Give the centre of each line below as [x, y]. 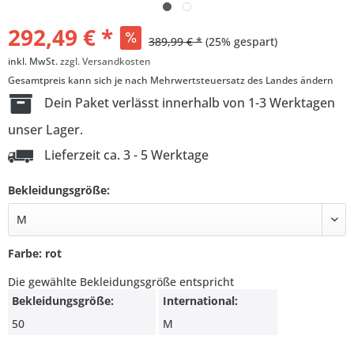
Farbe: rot [35, 254]
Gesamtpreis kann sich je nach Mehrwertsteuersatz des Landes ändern [171, 80]
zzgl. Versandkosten [105, 61]
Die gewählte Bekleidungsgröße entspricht [121, 282]
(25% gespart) [241, 41]
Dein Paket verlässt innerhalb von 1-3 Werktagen [188, 103]
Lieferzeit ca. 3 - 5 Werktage [125, 154]
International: [200, 301]
